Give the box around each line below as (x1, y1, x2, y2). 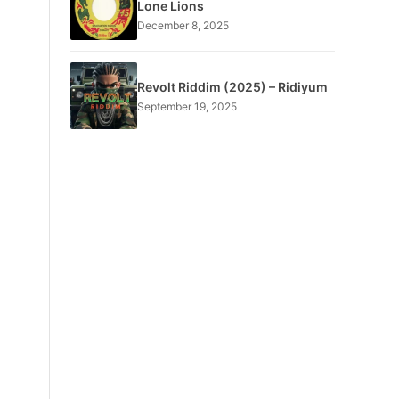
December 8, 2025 (136, 18, 229, 32)
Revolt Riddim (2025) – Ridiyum (136, 78, 328, 94)
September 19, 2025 (136, 99, 237, 113)
